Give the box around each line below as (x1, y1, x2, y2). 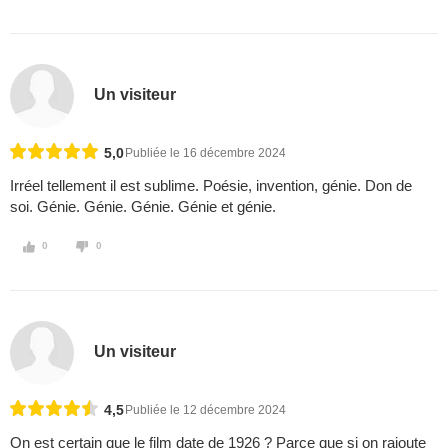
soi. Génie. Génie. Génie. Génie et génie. (10, 198, 276, 216)
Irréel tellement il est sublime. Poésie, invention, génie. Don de (10, 177, 412, 195)
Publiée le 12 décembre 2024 (125, 403, 286, 418)
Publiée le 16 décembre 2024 (125, 146, 286, 161)
